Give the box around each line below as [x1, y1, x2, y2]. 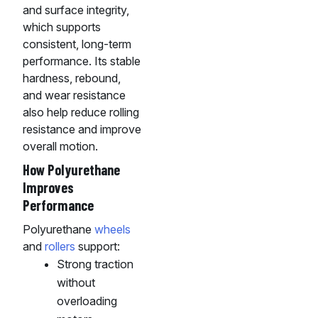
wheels [94, 222, 131, 237]
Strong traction [57, 257, 133, 272]
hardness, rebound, [23, 71, 121, 86]
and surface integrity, [23, 3, 129, 18]
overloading [57, 294, 117, 309]
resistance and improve [23, 122, 141, 137]
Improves [23, 179, 74, 197]
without [57, 275, 95, 290]
